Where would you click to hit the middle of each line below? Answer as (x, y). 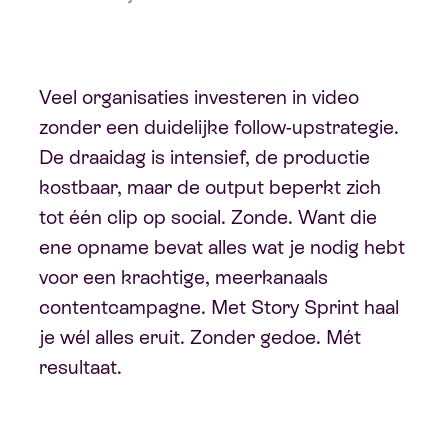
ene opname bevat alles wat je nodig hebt (221, 247)
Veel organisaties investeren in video (198, 97)
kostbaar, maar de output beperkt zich (209, 187)
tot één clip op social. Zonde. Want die (207, 217)
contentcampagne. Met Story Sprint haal (218, 307)
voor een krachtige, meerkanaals (183, 277)
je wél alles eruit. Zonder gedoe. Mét (199, 337)
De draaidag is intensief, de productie (204, 157)
